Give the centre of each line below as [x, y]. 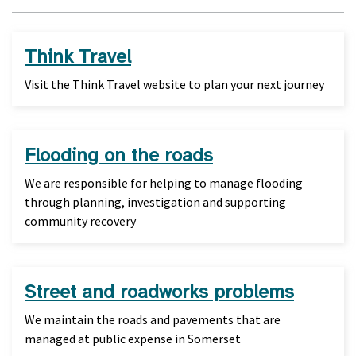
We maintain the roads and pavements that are [153, 319]
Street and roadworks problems [159, 292]
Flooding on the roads [119, 155]
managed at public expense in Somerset [133, 339]
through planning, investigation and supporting [155, 202]
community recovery [80, 221]
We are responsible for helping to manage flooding [164, 183]
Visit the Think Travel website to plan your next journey [174, 84]
